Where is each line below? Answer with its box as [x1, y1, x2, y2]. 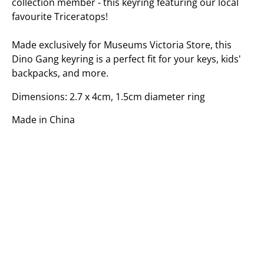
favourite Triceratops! [12, 9, 108, 23]
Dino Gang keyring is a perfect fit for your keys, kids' [12, 52, 241, 65]
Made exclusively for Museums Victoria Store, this [12, 38, 232, 51]
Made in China [12, 113, 75, 127]
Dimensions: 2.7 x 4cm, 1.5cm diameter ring [12, 90, 205, 103]
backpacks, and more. [12, 66, 108, 80]
